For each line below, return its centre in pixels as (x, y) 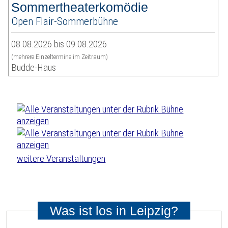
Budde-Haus (34, 68)
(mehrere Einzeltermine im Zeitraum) (60, 57)
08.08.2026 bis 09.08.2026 (59, 44)
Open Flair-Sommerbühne (65, 21)
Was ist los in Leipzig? (114, 210)
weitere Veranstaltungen (61, 159)
